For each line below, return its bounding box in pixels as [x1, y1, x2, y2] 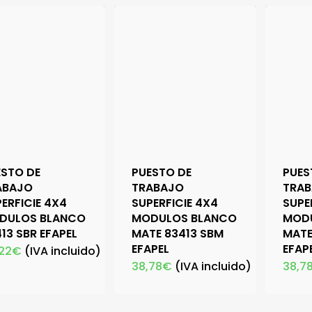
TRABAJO [132, 180, 185, 196]
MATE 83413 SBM [132, 226, 224, 242]
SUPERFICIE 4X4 [132, 195, 219, 212]
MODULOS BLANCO [132, 210, 237, 227]
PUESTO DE [132, 164, 192, 181]
